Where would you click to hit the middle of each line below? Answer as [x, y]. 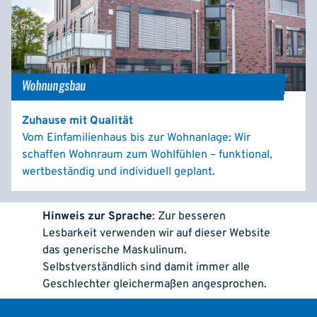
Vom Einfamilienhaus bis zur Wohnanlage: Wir [136, 138]
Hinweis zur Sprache [97, 217]
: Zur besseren [189, 217]
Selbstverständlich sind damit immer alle [146, 268]
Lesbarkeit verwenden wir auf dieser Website [156, 234]
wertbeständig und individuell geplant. [119, 172]
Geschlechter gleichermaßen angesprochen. [155, 285]
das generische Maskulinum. [115, 251]
